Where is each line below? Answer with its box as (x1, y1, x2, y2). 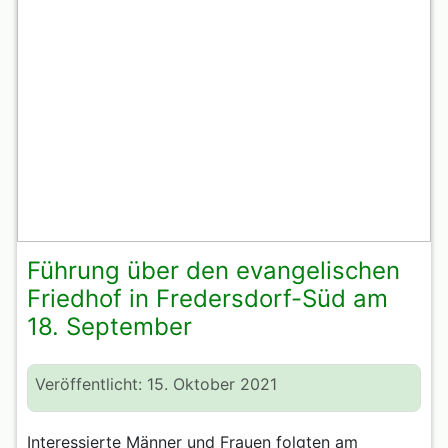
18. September (27, 312, 192, 342)
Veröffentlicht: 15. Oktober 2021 (35, 374, 277, 395)
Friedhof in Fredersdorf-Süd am (27, 284, 388, 314)
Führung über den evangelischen (27, 256, 400, 286)
